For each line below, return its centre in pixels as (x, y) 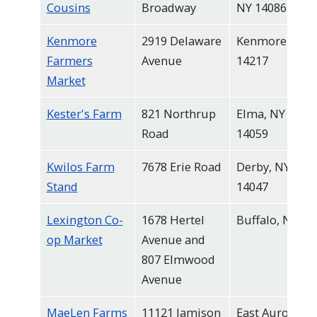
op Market (74, 240)
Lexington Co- (85, 220)
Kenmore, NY (272, 41)
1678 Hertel (173, 220)
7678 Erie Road (181, 167)
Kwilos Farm (80, 167)
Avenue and (173, 240)
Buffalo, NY (267, 220)
